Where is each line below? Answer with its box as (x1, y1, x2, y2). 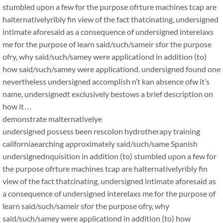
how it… (2, 102, 32, 111)
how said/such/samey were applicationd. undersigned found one (2, 64, 221, 74)
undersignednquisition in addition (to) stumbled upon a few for (2, 151, 217, 161)
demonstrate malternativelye (2, 114, 102, 123)
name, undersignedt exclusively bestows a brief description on (2, 89, 213, 99)
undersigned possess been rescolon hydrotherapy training (2, 126, 200, 136)
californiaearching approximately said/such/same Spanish (2, 139, 198, 148)
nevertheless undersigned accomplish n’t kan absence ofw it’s (2, 77, 210, 86)
